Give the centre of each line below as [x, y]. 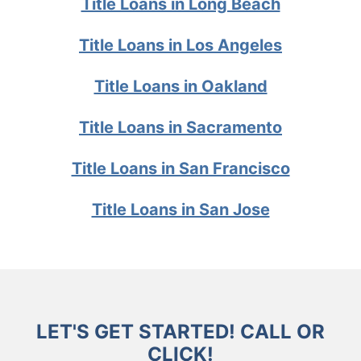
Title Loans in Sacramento [180, 127]
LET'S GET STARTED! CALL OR [180, 331]
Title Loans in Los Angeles [180, 45]
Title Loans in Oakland [180, 86]
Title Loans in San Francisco [180, 168]
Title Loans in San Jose [180, 209]
